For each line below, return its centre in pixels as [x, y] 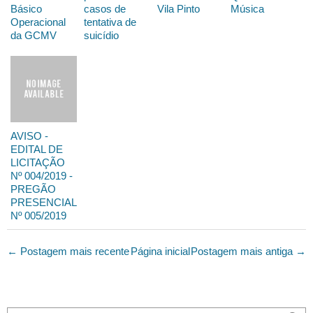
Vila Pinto [179, 9]
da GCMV [34, 36]
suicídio [101, 36]
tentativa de [110, 22]
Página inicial [160, 252]
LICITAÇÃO [38, 163]
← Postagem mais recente [68, 252]
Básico [26, 9]
